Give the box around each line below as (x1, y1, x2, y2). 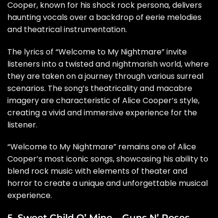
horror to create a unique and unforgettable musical (7, 178, 208, 189)
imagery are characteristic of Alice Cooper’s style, (7, 94, 200, 106)
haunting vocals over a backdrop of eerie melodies (7, 11, 201, 23)
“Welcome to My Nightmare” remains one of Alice (7, 141, 196, 153)
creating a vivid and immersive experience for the (7, 107, 197, 118)
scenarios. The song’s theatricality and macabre (7, 82, 192, 94)
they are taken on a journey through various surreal (7, 70, 203, 82)
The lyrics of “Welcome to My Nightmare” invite (7, 46, 187, 57)
